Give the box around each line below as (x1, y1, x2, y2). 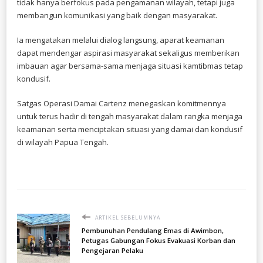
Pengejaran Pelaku (82, 245, 143, 255)
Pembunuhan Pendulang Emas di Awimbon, (82, 225, 224, 235)
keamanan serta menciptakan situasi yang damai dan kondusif (17, 123, 242, 134)
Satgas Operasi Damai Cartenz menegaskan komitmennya (17, 97, 226, 109)
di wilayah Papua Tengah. (17, 136, 109, 147)
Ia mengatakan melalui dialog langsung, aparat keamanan (17, 34, 224, 45)
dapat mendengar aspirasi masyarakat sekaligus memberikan (17, 47, 240, 58)
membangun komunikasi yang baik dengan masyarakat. (17, 9, 217, 21)
